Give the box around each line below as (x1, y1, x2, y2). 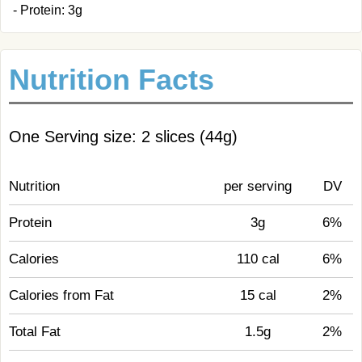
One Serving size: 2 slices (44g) (9, 128, 238, 145)
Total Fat (9, 324, 61, 339)
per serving (224, 179, 292, 194)
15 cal (239, 288, 276, 303)
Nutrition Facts (9, 63, 214, 96)
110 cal (236, 251, 280, 267)
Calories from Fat (9, 288, 114, 303)
